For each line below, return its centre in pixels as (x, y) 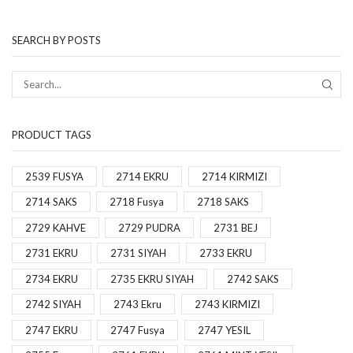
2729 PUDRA (150, 227)
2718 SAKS (223, 202)
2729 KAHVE (56, 227)
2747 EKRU (52, 330)
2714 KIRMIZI (234, 176)
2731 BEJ (235, 227)
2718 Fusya (137, 202)
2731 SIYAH (139, 253)
